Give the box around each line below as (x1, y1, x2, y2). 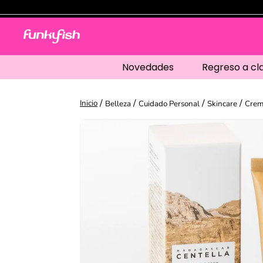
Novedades (122, 60, 174, 74)
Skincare (207, 99, 237, 109)
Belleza (105, 99, 131, 109)
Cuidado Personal (139, 99, 200, 109)
